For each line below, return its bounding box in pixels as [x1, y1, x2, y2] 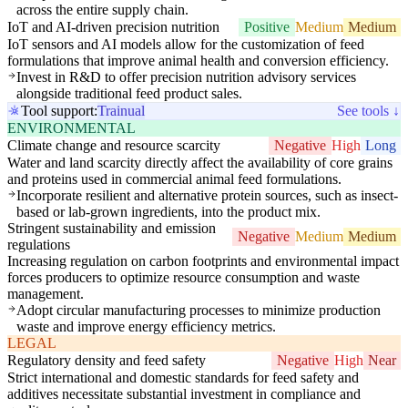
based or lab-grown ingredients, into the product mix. [16, 204, 321, 220]
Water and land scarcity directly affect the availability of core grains [7, 155, 393, 171]
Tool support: [21, 103, 97, 119]
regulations [7, 237, 70, 253]
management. [7, 286, 84, 302]
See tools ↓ [337, 103, 400, 119]
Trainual [97, 103, 145, 119]
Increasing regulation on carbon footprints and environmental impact [7, 253, 399, 270]
